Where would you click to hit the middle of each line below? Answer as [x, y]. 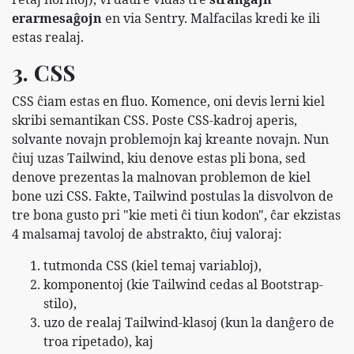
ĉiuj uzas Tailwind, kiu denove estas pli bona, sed [159, 158]
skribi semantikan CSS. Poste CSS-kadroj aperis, [154, 120]
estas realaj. [48, 37]
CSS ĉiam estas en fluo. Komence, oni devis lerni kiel [168, 101]
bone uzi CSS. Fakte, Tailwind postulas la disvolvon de [173, 196]
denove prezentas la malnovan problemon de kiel [161, 177]
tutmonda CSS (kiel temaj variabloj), [153, 265]
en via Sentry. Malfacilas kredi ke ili [211, 18]
